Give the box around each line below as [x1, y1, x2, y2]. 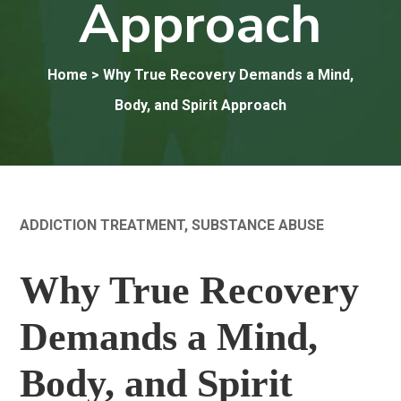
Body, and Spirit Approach [114, 96, 286, 114]
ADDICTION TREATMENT [20, 216, 185, 234]
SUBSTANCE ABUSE [192, 216, 325, 234]
